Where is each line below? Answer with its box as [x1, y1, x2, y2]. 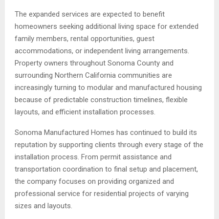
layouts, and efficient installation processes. [15, 107, 155, 116]
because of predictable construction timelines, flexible [15, 95, 188, 104]
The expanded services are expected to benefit [15, 9, 165, 19]
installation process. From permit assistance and [15, 152, 172, 161]
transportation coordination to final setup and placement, [15, 164, 198, 174]
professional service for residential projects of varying [15, 189, 189, 198]
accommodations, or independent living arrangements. [15, 46, 189, 55]
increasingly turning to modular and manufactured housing [15, 83, 202, 92]
